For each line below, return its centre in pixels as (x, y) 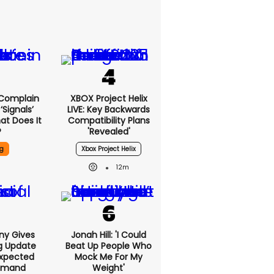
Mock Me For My (109, 257)
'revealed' (109, 131)
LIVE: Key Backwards (109, 109)
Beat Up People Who (109, 246)
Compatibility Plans (109, 120)
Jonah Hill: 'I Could (109, 235)
